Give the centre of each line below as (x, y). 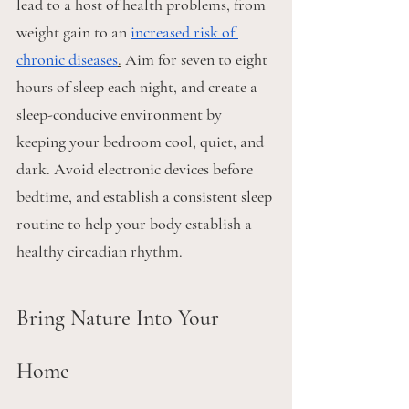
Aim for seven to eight (196, 60)
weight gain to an (73, 32)
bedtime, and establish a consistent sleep (146, 197)
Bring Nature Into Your (121, 319)
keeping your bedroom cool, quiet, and (142, 142)
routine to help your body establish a (136, 224)
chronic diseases (67, 60)
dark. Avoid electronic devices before (136, 169)
